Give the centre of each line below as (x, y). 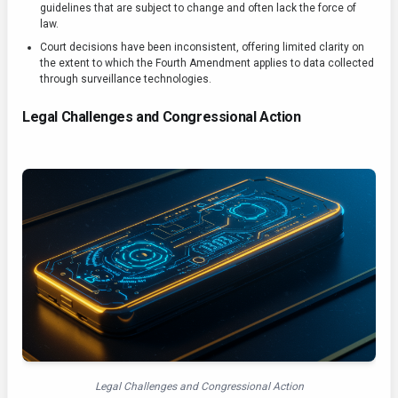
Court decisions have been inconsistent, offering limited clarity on (202, 48)
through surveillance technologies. (126, 80)
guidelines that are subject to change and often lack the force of (198, 8)
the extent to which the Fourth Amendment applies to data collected (207, 64)
